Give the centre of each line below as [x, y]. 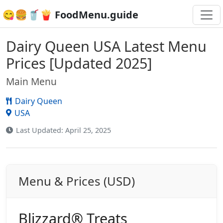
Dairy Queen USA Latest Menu [106, 46]
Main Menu [31, 81]
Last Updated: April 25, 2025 [64, 130]
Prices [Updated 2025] [79, 63]
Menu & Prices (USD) [77, 181]
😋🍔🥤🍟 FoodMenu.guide [70, 15]
